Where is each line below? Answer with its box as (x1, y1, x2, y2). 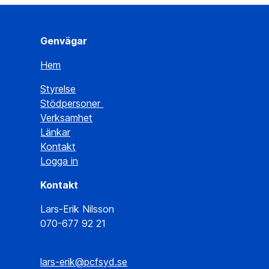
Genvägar (40, 35, 88, 47)
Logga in (40, 155, 79, 167)
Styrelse (40, 83, 76, 95)
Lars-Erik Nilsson (40, 203, 115, 215)
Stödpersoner (40, 97, 104, 109)
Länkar (40, 126, 71, 138)
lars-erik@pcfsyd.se (40, 256, 128, 268)
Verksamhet (40, 112, 93, 124)
